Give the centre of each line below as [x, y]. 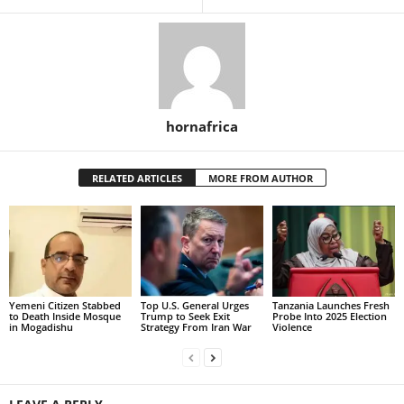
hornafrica [202, 126]
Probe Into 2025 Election [329, 317]
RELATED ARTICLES [137, 178]
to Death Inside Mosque [65, 317]
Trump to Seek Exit [185, 317]
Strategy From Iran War [196, 327]
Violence [292, 327]
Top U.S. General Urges [194, 306]
